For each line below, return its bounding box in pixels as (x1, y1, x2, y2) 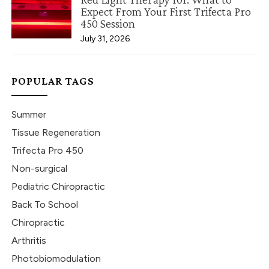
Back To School (11, 199, 79, 211)
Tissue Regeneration (11, 127, 101, 139)
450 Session (80, 17, 136, 31)
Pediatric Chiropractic (11, 181, 106, 193)
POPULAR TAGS (11, 74, 95, 88)
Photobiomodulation (11, 253, 101, 265)
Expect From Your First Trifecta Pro (80, 5, 252, 19)
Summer (11, 109, 47, 121)
